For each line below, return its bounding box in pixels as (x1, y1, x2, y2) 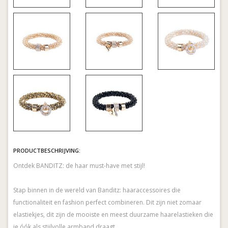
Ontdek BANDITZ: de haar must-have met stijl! (13, 161, 145, 170)
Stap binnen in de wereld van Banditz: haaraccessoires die (13, 186, 181, 195)
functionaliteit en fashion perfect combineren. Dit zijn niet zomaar (13, 198, 202, 207)
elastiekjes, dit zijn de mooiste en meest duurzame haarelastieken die (13, 210, 213, 219)
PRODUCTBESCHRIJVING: (13, 147, 80, 155)
